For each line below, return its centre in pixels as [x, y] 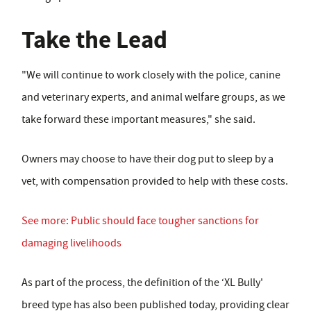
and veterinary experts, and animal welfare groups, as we [153, 98]
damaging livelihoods [72, 243]
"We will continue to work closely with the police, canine [151, 75]
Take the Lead [94, 40]
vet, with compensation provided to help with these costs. [155, 182]
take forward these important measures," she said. [138, 120]
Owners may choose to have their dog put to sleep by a [148, 159]
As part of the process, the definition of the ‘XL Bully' [142, 283]
